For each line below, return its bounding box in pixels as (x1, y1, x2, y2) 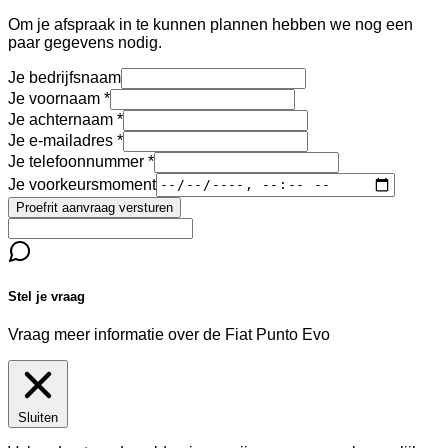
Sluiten (18, 409, 58, 425)
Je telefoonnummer (8, 152, 144, 170)
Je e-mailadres (8, 131, 113, 149)
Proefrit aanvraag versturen (16, 199, 173, 215)
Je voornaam (8, 89, 100, 107)
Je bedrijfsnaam (8, 68, 121, 86)
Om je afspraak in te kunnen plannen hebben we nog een (8, 15, 413, 33)
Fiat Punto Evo (225, 325, 330, 343)
